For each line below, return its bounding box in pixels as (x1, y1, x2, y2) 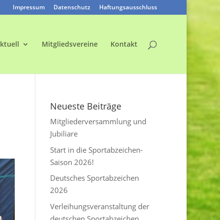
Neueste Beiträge (50, 100, 122, 112)
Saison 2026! (50, 157, 94, 167)
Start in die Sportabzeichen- (50, 144, 143, 155)
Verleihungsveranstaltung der (50, 201, 150, 211)
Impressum (12, 3, 45, 11)
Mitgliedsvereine (41, 39, 98, 49)
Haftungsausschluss (99, 3, 157, 11)
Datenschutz (53, 3, 90, 11)
